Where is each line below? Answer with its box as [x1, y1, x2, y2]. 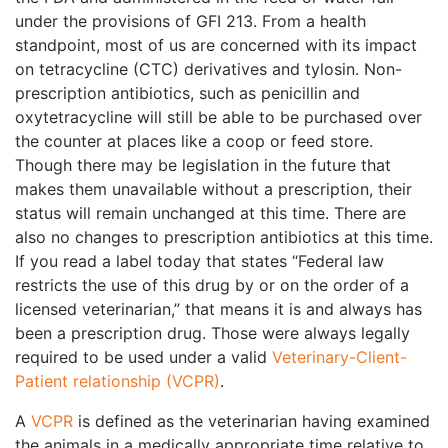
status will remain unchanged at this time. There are [15, 202, 406, 223]
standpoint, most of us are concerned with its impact [15, 34, 417, 55]
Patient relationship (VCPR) [15, 370, 220, 391]
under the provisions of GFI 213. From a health [15, 10, 366, 31]
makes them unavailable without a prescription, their [15, 178, 412, 199]
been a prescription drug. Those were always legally [15, 322, 410, 343]
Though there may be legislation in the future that [15, 154, 391, 175]
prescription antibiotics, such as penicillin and [15, 82, 360, 103]
